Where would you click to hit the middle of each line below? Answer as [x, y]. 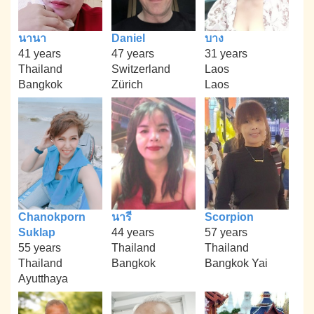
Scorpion [229, 217]
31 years [226, 53]
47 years [132, 53]
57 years [226, 232]
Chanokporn [52, 217]
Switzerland [141, 69]
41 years [40, 53]
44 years [132, 232]
